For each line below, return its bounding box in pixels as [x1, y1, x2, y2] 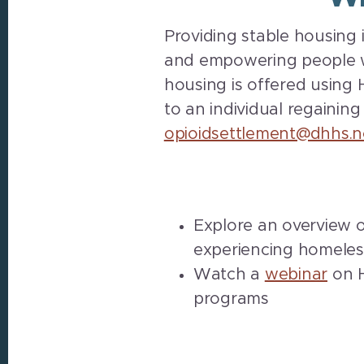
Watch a [193, 266, 265, 283]
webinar [264, 266, 327, 283]
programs [193, 290, 269, 307]
